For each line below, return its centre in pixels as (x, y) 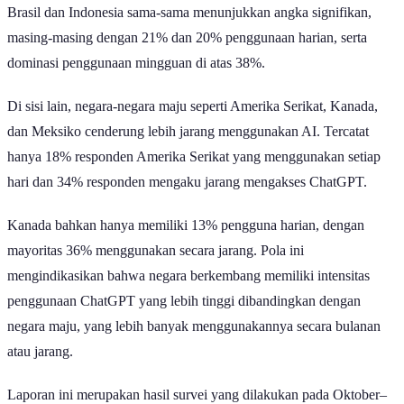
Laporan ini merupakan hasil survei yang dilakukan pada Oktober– (197, 394)
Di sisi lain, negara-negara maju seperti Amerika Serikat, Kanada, (193, 106)
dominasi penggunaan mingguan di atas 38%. (136, 62)
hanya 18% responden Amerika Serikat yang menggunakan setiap (194, 156)
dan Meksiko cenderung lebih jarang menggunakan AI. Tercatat (188, 131)
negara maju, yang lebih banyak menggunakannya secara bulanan (194, 326)
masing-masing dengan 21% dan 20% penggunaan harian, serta (187, 37)
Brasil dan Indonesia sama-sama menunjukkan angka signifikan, (189, 12)
